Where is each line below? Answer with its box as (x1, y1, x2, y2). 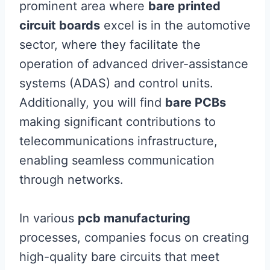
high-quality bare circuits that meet (19, 250, 219, 264)
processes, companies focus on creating (19, 230, 249, 245)
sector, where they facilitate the (19, 37, 201, 52)
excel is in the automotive (100, 18, 251, 33)
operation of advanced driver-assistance (19, 57, 248, 71)
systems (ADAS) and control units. (19, 76, 213, 90)
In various (19, 211, 78, 225)
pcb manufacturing (78, 211, 190, 225)
